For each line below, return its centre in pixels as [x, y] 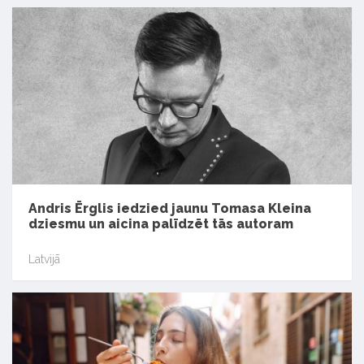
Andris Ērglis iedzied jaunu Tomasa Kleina [170, 208]
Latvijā [44, 260]
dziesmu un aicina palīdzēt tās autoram [161, 223]
